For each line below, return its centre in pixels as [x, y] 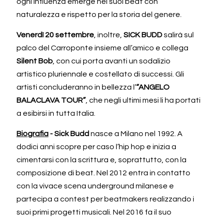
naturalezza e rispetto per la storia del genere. [99, 14]
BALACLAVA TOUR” [51, 100]
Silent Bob [35, 61]
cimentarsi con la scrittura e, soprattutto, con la [101, 160]
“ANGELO [153, 87]
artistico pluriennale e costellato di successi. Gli [100, 74]
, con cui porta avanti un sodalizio [112, 61]
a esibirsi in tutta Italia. [56, 113]
